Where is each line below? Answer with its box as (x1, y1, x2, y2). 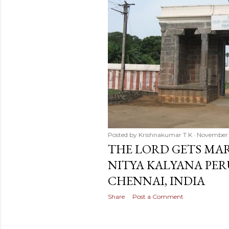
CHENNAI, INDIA (108, 172, 205, 189)
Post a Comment (132, 192, 184, 200)
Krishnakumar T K (139, 130, 192, 139)
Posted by (108, 130, 139, 139)
